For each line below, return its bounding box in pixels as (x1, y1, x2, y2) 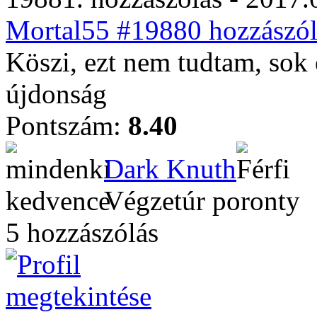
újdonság (6, 79, 114, 109)
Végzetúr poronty (104, 185, 300, 216)
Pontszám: (6, 110, 128, 141)
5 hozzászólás (6, 217, 158, 248)
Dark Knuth (104, 154, 236, 184)
